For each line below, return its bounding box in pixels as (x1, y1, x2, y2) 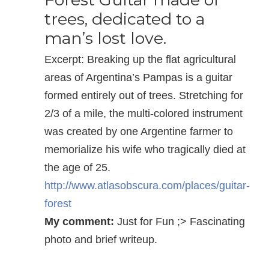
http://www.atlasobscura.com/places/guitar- (44, 180, 250, 192)
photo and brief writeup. (44, 234, 157, 246)
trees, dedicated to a (44, 9, 205, 29)
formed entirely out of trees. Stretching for (44, 89, 243, 101)
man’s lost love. (44, 28, 166, 48)
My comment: (44, 216, 114, 228)
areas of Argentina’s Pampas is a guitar (44, 71, 232, 83)
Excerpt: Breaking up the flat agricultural (44, 53, 236, 65)
